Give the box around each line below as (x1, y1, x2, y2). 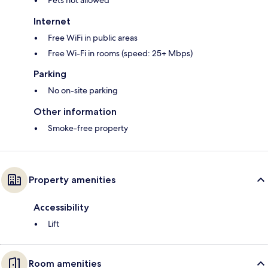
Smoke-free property (48, 123, 128, 134)
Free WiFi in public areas (48, 32, 138, 44)
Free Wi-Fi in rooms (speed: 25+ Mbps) (48, 48, 193, 59)
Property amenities (29, 174, 115, 186)
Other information (33, 106, 117, 118)
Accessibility (33, 202, 89, 214)
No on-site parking (48, 85, 118, 96)
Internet (33, 16, 71, 28)
